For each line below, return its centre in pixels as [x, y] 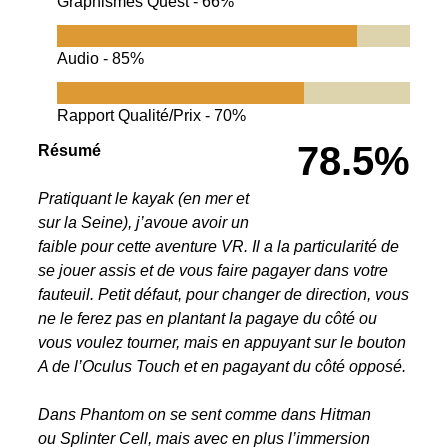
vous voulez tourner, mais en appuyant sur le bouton [221, 343]
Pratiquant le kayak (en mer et [143, 199]
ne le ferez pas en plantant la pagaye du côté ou [207, 319]
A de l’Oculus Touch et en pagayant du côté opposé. [221, 367]
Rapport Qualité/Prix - [136, 116]
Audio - [85, 59]
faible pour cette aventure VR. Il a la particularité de [218, 247]
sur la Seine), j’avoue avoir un [143, 223]
